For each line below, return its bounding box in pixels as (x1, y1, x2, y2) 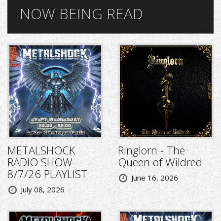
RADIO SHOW (7, 154, 73, 170)
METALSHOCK (7, 143, 75, 158)
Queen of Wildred (118, 154, 202, 170)
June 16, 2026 (131, 173, 178, 183)
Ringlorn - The (118, 143, 185, 158)
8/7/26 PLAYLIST (7, 166, 87, 182)
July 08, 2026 (21, 184, 65, 195)
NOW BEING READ (20, 3, 143, 24)
